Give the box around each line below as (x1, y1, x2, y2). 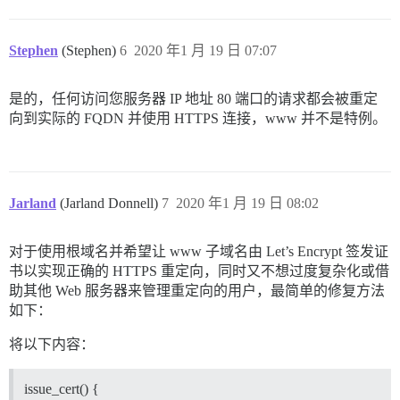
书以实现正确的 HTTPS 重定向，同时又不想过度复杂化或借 (9, 262, 389, 279)
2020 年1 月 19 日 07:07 (134, 42, 277, 58)
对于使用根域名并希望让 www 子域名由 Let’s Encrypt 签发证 (9, 243, 388, 259)
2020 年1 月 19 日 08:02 (176, 195, 319, 211)
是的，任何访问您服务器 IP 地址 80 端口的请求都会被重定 (9, 90, 378, 106)
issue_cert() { (24, 380, 99, 396)
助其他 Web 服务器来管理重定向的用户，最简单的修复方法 (9, 282, 385, 298)
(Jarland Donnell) (60, 195, 162, 211)
